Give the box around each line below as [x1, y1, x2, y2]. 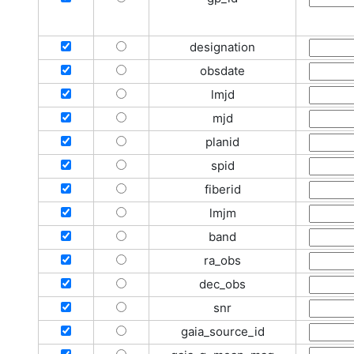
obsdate [200, 63, 245, 78]
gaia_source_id [180, 324, 265, 339]
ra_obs [204, 253, 241, 268]
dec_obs [199, 277, 246, 292]
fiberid [204, 182, 241, 197]
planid [205, 134, 239, 149]
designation [190, 40, 255, 55]
